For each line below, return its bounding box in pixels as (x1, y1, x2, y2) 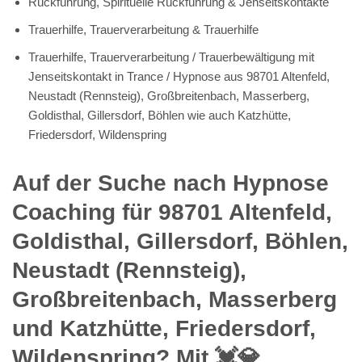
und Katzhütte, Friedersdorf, (12, 315, 316, 341)
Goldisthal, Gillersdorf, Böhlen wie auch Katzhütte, (28, 107, 291, 122)
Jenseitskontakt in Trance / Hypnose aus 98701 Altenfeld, (28, 69, 330, 83)
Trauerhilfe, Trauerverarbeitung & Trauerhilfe (28, 22, 259, 36)
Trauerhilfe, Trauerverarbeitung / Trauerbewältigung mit (28, 49, 314, 64)
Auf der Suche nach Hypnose (12, 170, 329, 196)
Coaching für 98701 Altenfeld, (12, 199, 332, 225)
